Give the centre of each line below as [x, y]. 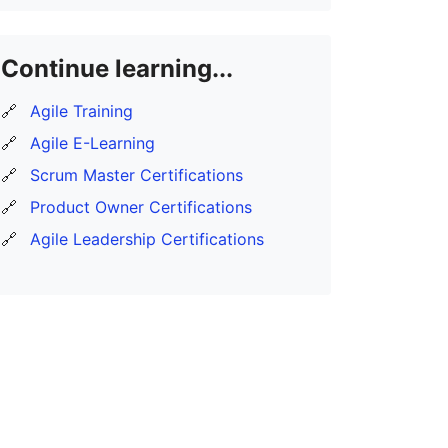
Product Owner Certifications [141, 206]
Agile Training [81, 110]
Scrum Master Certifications [136, 174]
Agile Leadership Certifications [147, 238]
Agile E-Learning [92, 142]
